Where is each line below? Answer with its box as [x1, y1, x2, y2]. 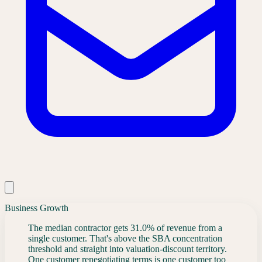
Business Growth [5, 202, 68, 213]
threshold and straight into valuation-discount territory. [28, 243, 227, 254]
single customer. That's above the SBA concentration [28, 233, 222, 243]
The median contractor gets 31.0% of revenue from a [28, 222, 222, 233]
